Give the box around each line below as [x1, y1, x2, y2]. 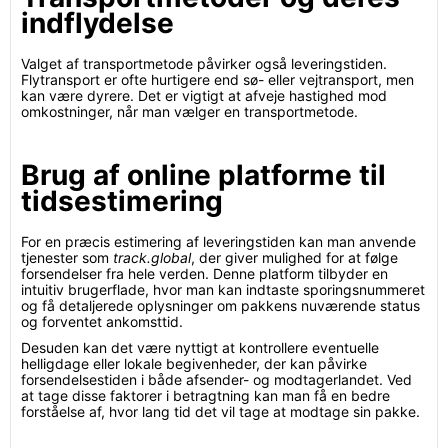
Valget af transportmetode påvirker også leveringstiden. [21, 55, 387, 72]
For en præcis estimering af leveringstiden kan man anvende [21, 233, 416, 250]
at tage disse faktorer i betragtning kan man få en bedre [21, 387, 390, 404]
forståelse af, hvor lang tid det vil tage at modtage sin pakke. [21, 403, 420, 420]
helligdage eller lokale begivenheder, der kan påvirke [21, 355, 367, 372]
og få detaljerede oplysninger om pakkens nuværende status [21, 297, 420, 314]
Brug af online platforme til [21, 158, 386, 192]
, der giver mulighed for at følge [191, 249, 398, 266]
